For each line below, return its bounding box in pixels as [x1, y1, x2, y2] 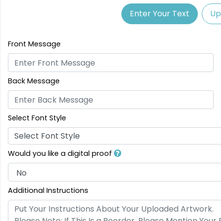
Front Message [8, 39, 61, 49]
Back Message [8, 76, 60, 86]
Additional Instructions [8, 185, 88, 196]
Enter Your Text [129, 8, 189, 20]
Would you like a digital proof [8, 148, 114, 159]
